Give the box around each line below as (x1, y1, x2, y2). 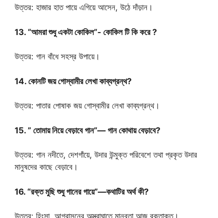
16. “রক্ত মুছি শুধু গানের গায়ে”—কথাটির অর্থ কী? (15, 186, 149, 197)
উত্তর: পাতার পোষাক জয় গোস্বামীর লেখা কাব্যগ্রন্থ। (15, 101, 160, 111)
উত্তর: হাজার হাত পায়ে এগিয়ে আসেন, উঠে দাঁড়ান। (15, 2, 153, 13)
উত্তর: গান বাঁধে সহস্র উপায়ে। (15, 52, 100, 62)
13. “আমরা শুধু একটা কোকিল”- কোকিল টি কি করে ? (15, 27, 159, 37)
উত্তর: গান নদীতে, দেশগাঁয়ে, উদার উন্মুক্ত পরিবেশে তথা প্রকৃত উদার (15, 150, 197, 160)
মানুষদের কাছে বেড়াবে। (15, 162, 78, 172)
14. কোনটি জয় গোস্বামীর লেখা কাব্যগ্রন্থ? (15, 76, 132, 86)
